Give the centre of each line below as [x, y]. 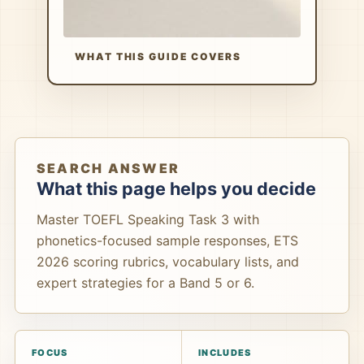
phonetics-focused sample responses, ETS [167, 240]
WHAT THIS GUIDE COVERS [158, 56]
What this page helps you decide [176, 188]
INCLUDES [225, 353]
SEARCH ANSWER [108, 168]
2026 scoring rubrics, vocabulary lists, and [168, 262]
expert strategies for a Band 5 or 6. [145, 283]
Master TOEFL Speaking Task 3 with [148, 219]
